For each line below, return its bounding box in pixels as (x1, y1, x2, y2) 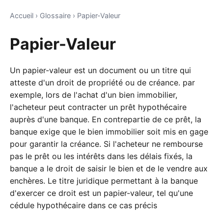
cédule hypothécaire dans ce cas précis (10, 200, 157, 211)
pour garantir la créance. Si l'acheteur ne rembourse (10, 139, 203, 149)
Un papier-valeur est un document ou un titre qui (10, 65, 191, 76)
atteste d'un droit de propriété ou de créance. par (10, 78, 195, 88)
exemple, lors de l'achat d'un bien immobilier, (10, 90, 177, 100)
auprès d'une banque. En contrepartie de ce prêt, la (10, 114, 201, 125)
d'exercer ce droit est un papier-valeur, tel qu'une (10, 188, 193, 198)
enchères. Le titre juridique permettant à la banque (10, 176, 198, 186)
